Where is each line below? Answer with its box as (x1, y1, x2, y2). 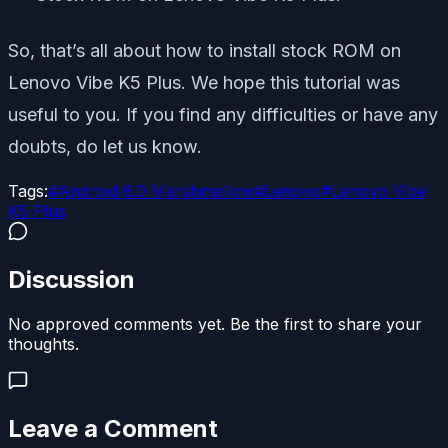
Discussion (8, 265, 135, 295)
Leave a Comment (8, 414, 218, 444)
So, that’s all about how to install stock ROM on (8, 40, 401, 62)
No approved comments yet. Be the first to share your (8, 314, 422, 335)
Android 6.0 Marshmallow (58, 181, 254, 202)
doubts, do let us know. (8, 136, 202, 158)
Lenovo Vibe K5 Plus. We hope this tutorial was (8, 72, 400, 94)
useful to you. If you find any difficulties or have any (8, 104, 438, 126)
